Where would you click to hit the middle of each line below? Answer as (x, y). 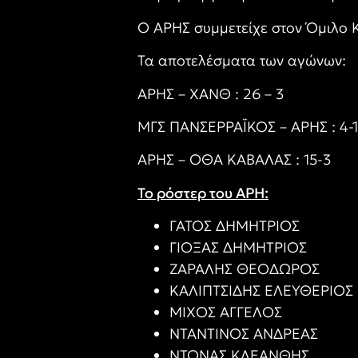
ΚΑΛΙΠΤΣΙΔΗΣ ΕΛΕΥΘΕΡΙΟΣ (261, 291)
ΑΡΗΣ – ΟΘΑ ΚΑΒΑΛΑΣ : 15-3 (234, 160)
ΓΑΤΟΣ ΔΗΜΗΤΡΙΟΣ (235, 226)
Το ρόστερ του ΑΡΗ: (203, 193)
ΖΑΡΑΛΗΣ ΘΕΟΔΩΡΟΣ (245, 269)
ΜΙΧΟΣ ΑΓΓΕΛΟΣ (226, 312)
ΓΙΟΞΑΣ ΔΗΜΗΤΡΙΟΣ (238, 248)
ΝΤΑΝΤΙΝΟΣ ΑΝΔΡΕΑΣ (244, 334)
